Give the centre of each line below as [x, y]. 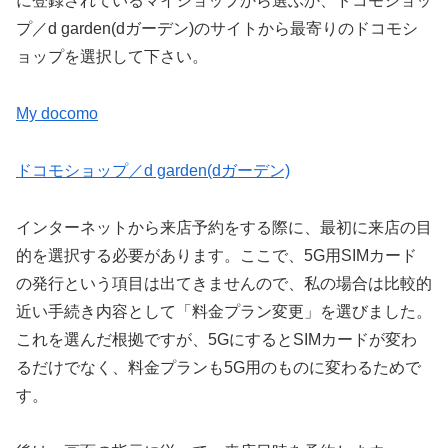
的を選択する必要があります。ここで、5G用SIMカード [216, 255]
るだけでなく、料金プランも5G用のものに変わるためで [218, 367]
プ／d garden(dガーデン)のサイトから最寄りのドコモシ [217, 29]
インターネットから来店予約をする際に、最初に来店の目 [224, 227]
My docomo [57, 113]
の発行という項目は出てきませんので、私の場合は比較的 [224, 283]
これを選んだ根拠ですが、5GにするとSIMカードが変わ [216, 339]
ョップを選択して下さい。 [112, 57]
